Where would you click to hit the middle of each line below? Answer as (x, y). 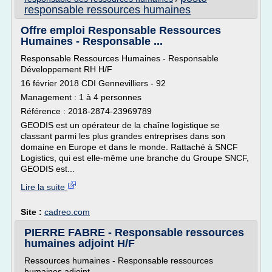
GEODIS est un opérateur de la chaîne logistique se (120, 125)
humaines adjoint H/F (80, 243)
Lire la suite (44, 187)
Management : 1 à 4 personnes (81, 97)
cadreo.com (67, 212)
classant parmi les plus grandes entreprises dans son (123, 136)
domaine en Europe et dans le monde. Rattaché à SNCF (129, 147)
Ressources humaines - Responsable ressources (119, 260)
